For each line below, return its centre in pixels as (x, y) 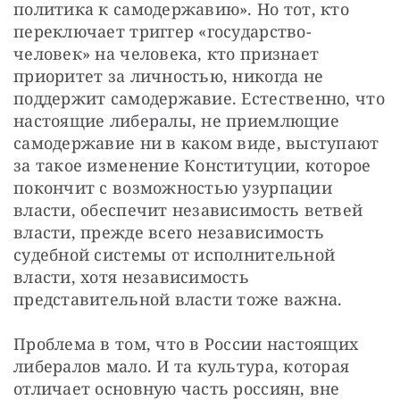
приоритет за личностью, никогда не (169, 76)
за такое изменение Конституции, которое (192, 166)
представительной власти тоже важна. (178, 300)
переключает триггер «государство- (162, 32)
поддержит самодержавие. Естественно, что (199, 99)
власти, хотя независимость (132, 277)
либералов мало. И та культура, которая (182, 367)
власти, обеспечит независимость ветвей (188, 210)
